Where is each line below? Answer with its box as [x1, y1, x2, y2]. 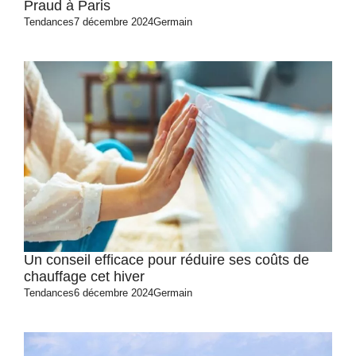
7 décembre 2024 [74, 16, 153, 28]
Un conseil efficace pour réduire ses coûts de [24, 252, 309, 268]
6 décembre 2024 [74, 287, 153, 299]
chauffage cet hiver [24, 269, 145, 284]
